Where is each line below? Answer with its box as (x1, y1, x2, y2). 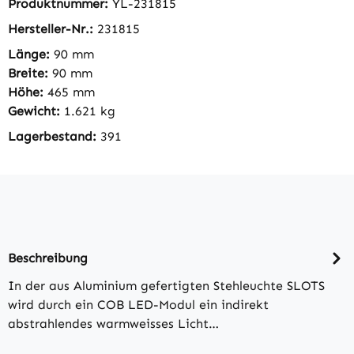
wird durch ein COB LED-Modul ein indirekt (8, 297, 269, 312)
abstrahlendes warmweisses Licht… (8, 316, 219, 331)
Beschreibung (8, 250, 88, 265)
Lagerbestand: (8, 129, 100, 144)
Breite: (8, 66, 52, 81)
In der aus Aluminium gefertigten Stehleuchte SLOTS (8, 278, 325, 293)
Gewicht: (8, 104, 64, 119)
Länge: (8, 47, 54, 62)
